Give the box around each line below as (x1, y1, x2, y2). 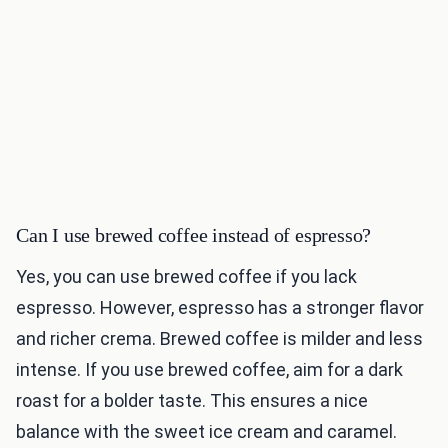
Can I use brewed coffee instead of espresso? (16, 224, 372, 247)
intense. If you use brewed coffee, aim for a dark (16, 359, 403, 381)
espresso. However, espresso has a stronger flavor (16, 297, 424, 319)
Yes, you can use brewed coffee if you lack (16, 266, 357, 288)
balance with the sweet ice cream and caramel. (16, 421, 397, 443)
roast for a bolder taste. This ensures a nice (16, 390, 368, 412)
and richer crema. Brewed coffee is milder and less (16, 328, 423, 350)
